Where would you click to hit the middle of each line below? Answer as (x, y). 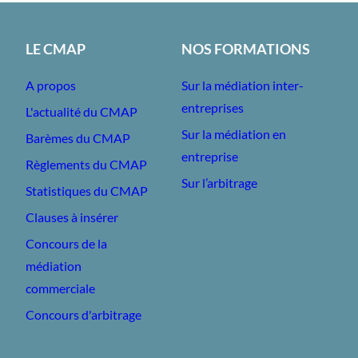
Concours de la (66, 243)
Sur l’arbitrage (219, 183)
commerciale (60, 288)
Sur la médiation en (233, 134)
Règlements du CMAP (86, 164)
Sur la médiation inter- (242, 85)
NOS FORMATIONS (245, 49)
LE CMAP (55, 49)
